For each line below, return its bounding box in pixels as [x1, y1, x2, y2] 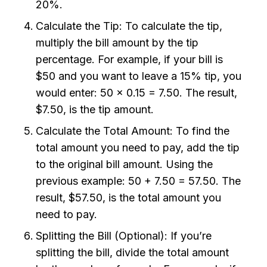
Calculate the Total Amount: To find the [36, 125, 229, 138]
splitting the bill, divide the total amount [36, 246, 229, 259]
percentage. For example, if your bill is [36, 53, 223, 66]
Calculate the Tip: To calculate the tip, [36, 20, 222, 33]
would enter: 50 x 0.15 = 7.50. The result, [36, 86, 237, 100]
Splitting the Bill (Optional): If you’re [36, 229, 212, 243]
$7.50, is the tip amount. [36, 103, 154, 116]
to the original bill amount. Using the [36, 158, 213, 171]
